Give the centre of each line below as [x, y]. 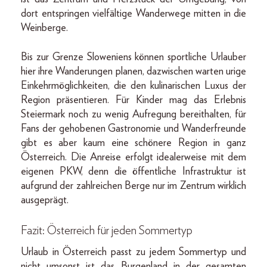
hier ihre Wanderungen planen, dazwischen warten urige [133, 71]
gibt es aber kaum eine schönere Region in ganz [133, 143]
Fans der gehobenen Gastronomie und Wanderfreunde [133, 128]
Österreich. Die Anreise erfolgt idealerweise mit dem [133, 157]
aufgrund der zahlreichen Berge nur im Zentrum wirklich [133, 186]
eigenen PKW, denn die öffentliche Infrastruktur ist [133, 171]
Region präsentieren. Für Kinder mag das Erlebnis [133, 100]
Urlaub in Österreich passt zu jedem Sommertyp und [133, 252]
